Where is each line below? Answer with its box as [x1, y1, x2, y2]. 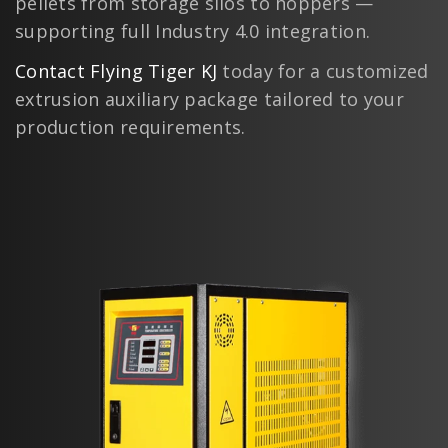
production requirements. [15, 115, 246, 140]
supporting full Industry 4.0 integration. [15, 19, 371, 44]
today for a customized [217, 59, 429, 84]
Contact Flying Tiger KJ [15, 59, 218, 84]
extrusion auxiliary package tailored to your [15, 87, 404, 112]
